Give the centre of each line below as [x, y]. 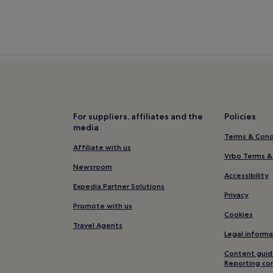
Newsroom [93, 167]
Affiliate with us [102, 147]
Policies [240, 117]
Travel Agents [98, 225]
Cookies [239, 214]
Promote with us [103, 206]
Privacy [236, 195]
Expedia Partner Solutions [119, 186]
